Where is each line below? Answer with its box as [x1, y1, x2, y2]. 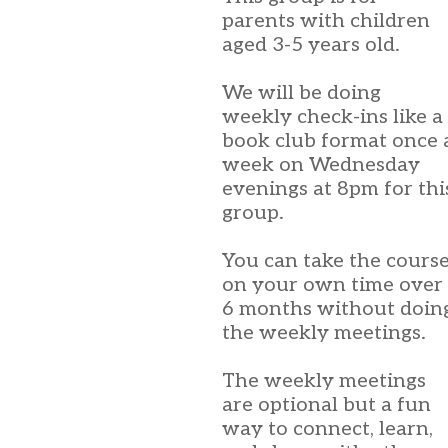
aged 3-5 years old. [222, 33, 400, 57]
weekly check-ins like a [222, 105, 443, 129]
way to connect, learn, [222, 417, 433, 441]
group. [222, 201, 284, 225]
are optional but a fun [222, 393, 431, 417]
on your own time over [222, 273, 443, 297]
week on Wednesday [222, 153, 420, 177]
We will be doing [222, 81, 381, 105]
